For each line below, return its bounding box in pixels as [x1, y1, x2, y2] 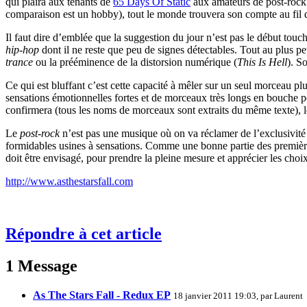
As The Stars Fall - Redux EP [33, 289, 171, 302]
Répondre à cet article [5, 225, 162, 243]
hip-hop [5, 44, 39, 56]
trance [5, 56, 33, 69]
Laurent [274, 291, 303, 302]
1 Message [5, 257, 77, 275]
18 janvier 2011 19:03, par [173, 291, 274, 302]
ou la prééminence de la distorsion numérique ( [33, 56, 237, 69]
